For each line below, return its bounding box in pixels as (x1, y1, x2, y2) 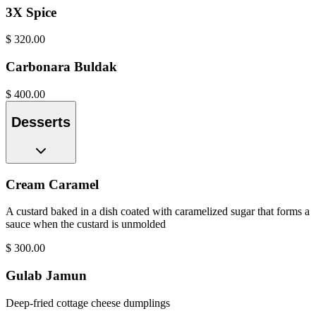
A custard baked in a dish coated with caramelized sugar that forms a (6, 205, 310, 218)
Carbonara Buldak (6, 59, 117, 75)
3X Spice (6, 4, 56, 20)
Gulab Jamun (6, 268, 87, 284)
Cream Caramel (6, 176, 99, 192)
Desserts (11, 114, 71, 130)
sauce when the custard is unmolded (6, 218, 166, 231)
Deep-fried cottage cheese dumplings (6, 296, 170, 309)
